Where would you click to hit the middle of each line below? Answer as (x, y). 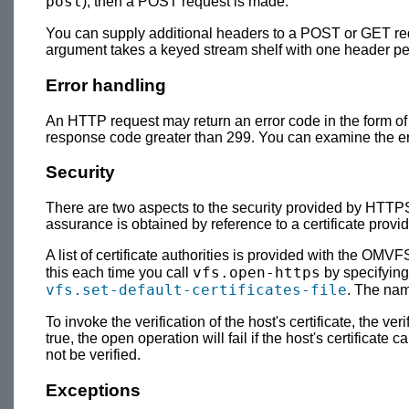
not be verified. (93, 355)
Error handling (106, 85)
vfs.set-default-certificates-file (196, 290)
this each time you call (119, 273)
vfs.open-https (257, 273)
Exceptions (93, 390)
